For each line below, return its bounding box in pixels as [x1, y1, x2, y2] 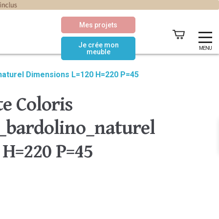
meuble [86, 47, 110, 56]
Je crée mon [78, 41, 119, 49]
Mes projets [79, 21, 117, 29]
